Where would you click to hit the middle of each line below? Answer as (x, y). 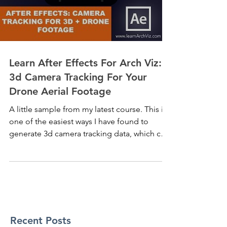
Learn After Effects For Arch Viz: (85, 63)
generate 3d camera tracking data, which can (89, 134)
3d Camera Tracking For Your (78, 77)
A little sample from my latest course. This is (77, 109)
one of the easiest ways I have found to (79, 121)
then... (20, 146)
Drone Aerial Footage (60, 91)
